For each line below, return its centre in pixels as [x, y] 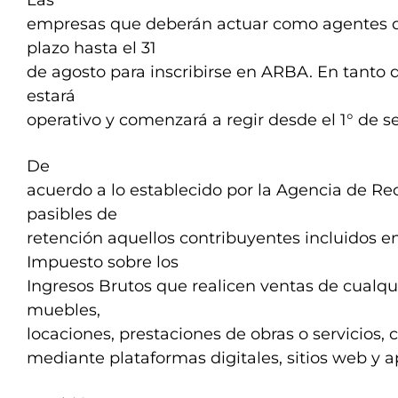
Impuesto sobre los [103, 262]
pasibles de [72, 214]
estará [51, 96]
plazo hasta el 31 [92, 48]
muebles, [64, 310]
